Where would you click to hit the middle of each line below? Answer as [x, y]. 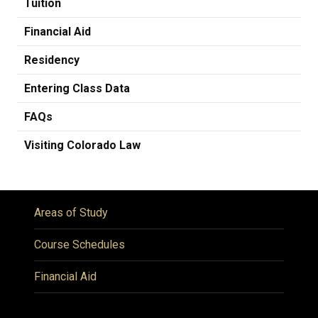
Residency [52, 60]
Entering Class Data [77, 88]
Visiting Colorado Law [82, 145]
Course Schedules [79, 244]
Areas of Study [71, 212]
